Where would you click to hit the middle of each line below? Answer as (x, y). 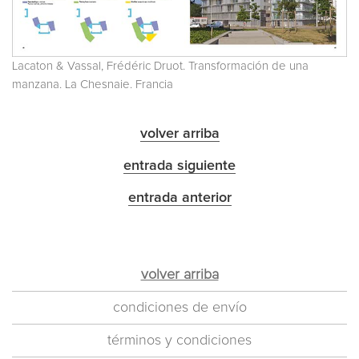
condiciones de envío (179, 307)
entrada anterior (179, 198)
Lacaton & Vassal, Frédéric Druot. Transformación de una (160, 66)
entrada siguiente (179, 165)
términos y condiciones (179, 340)
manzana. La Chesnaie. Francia (93, 84)
